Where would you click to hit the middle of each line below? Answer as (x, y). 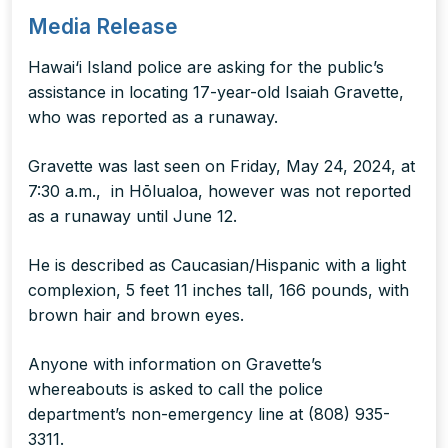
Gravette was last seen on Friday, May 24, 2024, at (221, 166)
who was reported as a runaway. (153, 117)
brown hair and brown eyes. (136, 315)
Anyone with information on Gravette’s (175, 364)
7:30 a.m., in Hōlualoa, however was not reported (219, 191)
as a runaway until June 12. (132, 216)
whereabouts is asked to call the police (175, 389)
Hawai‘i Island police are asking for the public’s (206, 67)
